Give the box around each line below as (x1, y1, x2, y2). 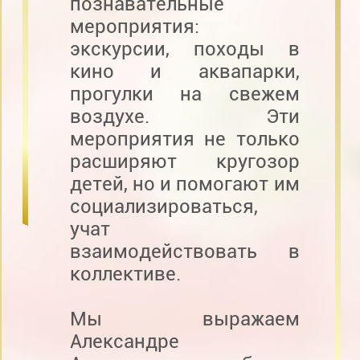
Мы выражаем (69, 307, 300, 330)
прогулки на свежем (69, 82, 300, 105)
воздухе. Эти (69, 104, 300, 128)
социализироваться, (69, 194, 258, 218)
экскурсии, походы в (69, 37, 300, 60)
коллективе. (69, 262, 181, 285)
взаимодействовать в (69, 239, 300, 263)
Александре (69, 329, 179, 353)
